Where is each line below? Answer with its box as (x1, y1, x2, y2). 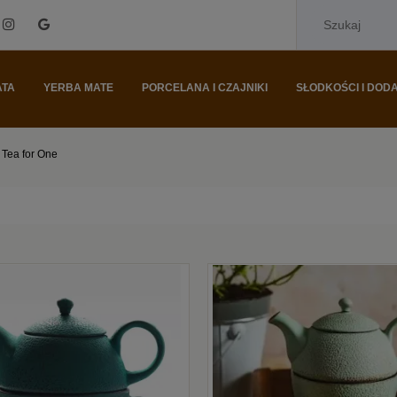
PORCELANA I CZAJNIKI (142, 82, 268, 94)
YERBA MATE (43, 82, 113, 94)
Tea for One (2, 147, 58, 160)
